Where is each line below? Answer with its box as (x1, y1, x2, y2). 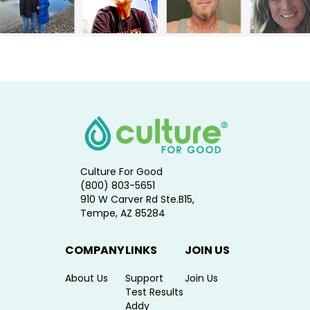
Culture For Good (80, 165, 163, 179)
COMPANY (65, 242, 125, 259)
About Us (65, 271, 108, 286)
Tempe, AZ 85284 (80, 206, 165, 221)
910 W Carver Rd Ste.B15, (80, 192, 194, 207)
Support (125, 271, 163, 286)
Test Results (125, 285, 183, 300)
